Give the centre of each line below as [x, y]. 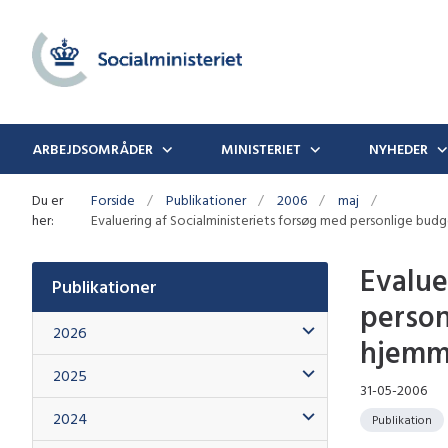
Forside [113, 199]
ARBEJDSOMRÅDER [92, 148]
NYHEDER [398, 148]
